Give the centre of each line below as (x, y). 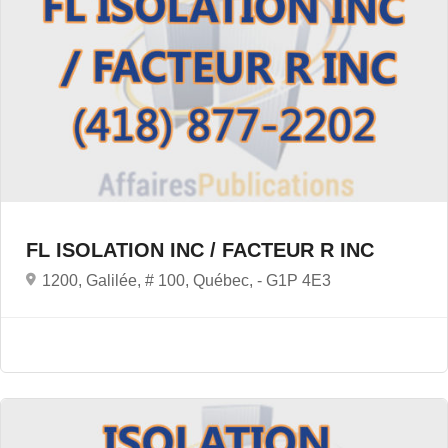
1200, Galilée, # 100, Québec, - (154, 280)
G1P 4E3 (298, 280)
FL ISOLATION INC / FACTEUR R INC (203, 249)
